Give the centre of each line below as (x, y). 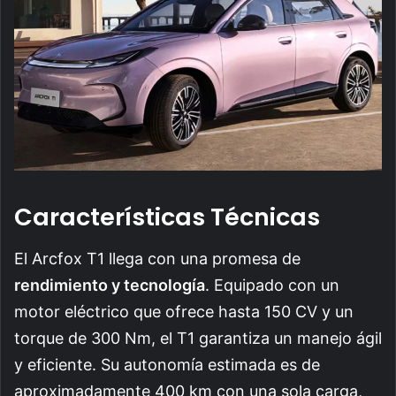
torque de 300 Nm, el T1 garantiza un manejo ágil (198, 338)
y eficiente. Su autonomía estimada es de (167, 364)
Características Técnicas (167, 217)
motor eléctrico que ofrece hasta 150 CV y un (184, 311)
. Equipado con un (272, 285)
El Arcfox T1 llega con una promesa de (157, 258)
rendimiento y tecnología (110, 285)
